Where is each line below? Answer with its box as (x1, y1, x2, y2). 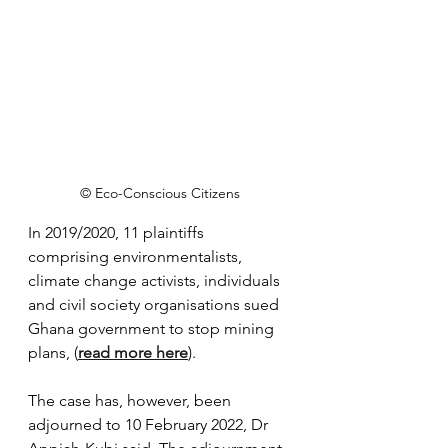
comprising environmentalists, (28, 247, 246, 267)
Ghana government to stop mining (28, 319, 278, 339)
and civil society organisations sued (28, 295, 283, 315)
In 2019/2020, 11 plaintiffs (28, 223, 208, 243)
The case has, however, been (28, 391, 235, 411)
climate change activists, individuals (28, 271, 284, 291)
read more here (78, 343, 188, 363)
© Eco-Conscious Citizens (80, 184, 240, 203)
